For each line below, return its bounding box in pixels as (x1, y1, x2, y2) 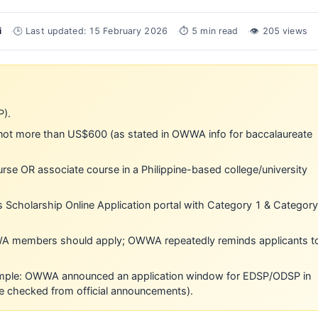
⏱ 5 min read (179, 26, 238, 36)
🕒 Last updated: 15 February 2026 (13, 26, 168, 36)
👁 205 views (250, 26, 307, 36)
